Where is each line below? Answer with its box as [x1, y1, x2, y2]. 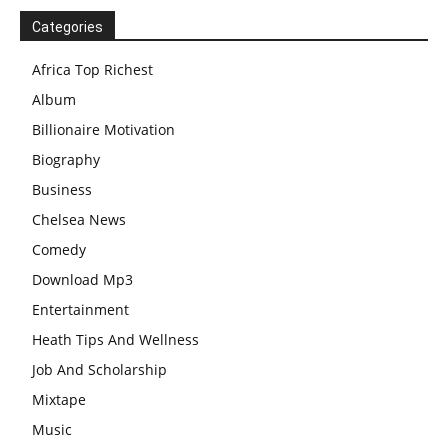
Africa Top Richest [32, 60, 153, 80]
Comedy [32, 240, 86, 260]
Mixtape [32, 390, 86, 410]
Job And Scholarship [32, 360, 167, 380]
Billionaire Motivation [32, 120, 175, 140]
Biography [32, 150, 100, 170]
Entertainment [32, 300, 129, 320]
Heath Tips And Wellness [32, 330, 199, 350]
